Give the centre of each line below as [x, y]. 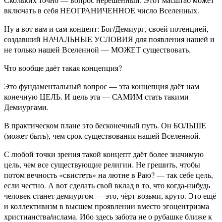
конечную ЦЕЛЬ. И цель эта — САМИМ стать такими [96, 97]
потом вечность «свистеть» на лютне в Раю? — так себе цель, [109, 175]
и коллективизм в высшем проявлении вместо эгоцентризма [107, 206]
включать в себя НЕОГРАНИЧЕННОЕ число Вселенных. [102, 10]
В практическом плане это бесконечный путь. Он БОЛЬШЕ [105, 125]
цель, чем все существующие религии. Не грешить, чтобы [102, 165]
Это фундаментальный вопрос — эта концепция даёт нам [102, 86]
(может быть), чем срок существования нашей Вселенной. [102, 136]
